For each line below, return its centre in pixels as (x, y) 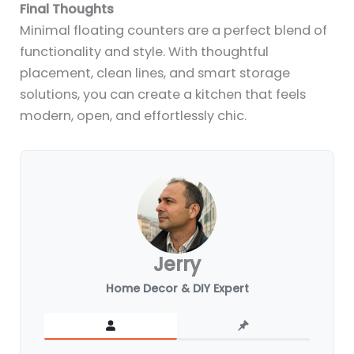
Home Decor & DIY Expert (177, 289)
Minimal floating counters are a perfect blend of (174, 31)
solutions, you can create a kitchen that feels (163, 95)
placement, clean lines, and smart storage (155, 73)
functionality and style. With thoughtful (145, 52)
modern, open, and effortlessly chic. (134, 116)
